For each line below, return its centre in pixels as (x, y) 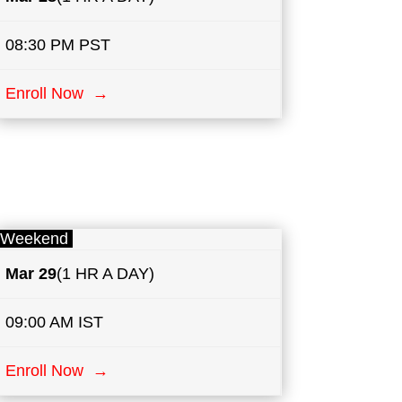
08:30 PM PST (58, 44)
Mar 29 (31, 274)
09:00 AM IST (55, 323)
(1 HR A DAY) (106, 274)
